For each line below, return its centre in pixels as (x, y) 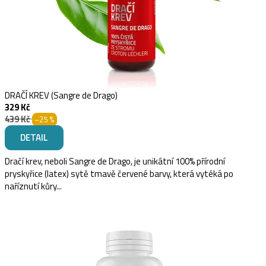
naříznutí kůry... (33, 186)
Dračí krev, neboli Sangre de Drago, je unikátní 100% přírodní (115, 161)
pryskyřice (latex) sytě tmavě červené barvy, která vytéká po (119, 173)
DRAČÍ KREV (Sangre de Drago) (61, 95)
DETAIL (34, 137)
